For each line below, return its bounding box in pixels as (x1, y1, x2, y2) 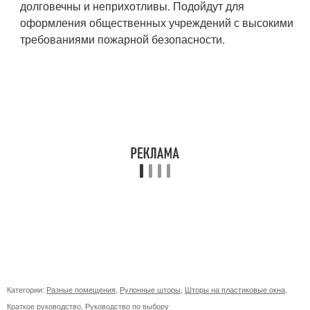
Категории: (7, 283, 46, 295)
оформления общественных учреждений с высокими (20, 14, 294, 30)
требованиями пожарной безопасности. (20, 30, 226, 47)
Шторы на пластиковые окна (185, 283, 285, 295)
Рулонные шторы (120, 283, 181, 295)
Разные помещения (46, 283, 116, 295)
